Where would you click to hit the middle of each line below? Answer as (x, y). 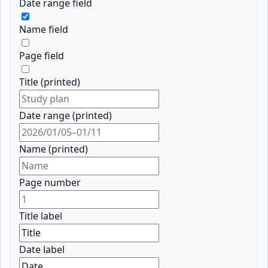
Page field (42, 56)
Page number (50, 183)
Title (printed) (50, 82)
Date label (42, 250)
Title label (41, 216)
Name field (44, 30)
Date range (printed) (66, 116)
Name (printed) (54, 149)
